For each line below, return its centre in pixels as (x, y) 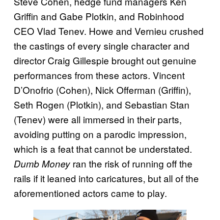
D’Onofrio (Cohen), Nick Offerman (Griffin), (102, 89)
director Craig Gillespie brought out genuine (105, 60)
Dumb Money (42, 163)
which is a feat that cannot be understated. (103, 148)
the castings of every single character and (102, 45)
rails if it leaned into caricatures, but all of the (106, 178)
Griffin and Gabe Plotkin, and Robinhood (99, 16)
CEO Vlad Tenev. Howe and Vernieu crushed (109, 30)
